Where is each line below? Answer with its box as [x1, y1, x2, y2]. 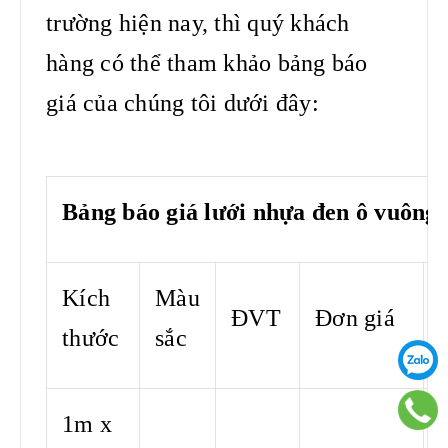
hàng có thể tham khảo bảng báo [46, 49, 368, 76]
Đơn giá [315, 304, 395, 331]
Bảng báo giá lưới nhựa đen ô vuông [62, 198, 438, 225]
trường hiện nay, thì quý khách [46, 9, 350, 36]
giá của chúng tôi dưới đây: [46, 89, 319, 116]
